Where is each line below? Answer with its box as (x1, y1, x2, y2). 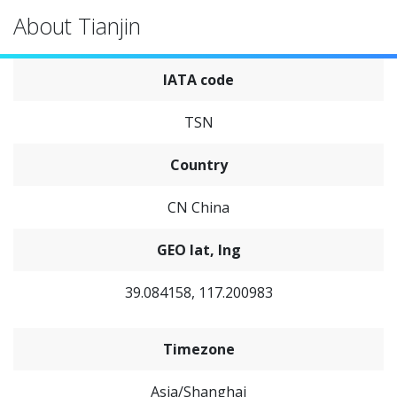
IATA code (163, 70, 234, 90)
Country (169, 155, 228, 175)
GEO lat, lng (156, 240, 241, 260)
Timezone (162, 339, 235, 359)
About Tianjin (13, 11, 141, 41)
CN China (167, 198, 230, 217)
